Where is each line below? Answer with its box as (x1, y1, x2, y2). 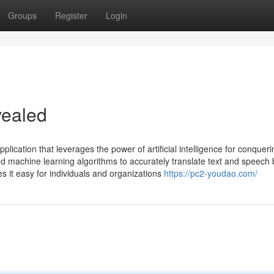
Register (55, 9, 87, 21)
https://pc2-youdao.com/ (164, 167, 257, 179)
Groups (8, 9, 37, 21)
